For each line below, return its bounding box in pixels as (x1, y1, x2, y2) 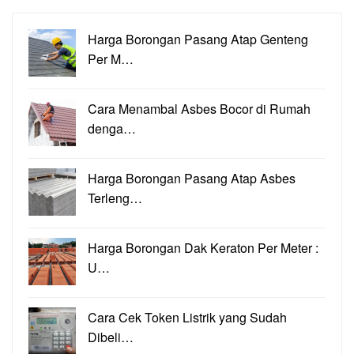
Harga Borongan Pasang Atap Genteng (88, 30, 308, 49)
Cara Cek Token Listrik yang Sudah (88, 308, 287, 327)
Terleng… (88, 189, 142, 208)
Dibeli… (88, 328, 134, 347)
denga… (88, 119, 136, 138)
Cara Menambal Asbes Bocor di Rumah (88, 100, 311, 119)
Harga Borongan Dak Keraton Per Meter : (88, 239, 318, 258)
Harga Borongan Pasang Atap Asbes (88, 169, 296, 188)
